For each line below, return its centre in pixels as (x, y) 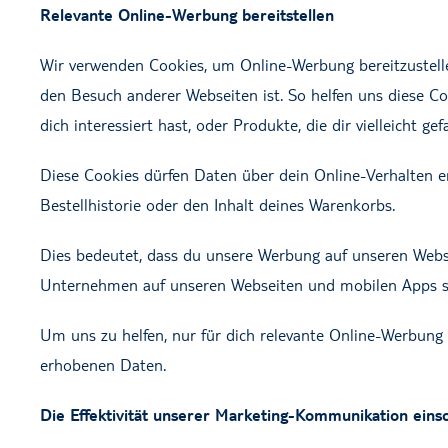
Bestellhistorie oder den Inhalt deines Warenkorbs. (217, 204)
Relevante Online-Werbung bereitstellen (187, 14)
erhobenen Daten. (103, 364)
